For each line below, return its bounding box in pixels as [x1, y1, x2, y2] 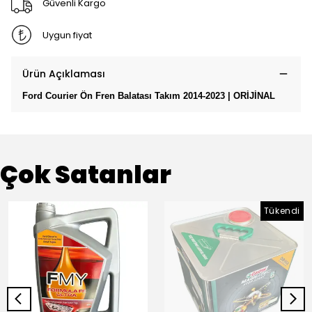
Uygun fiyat [42, 28, 92, 42]
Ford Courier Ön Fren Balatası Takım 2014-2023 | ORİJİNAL [22, 91, 275, 101]
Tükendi [263, 205, 300, 217]
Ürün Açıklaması [22, 67, 105, 81]
